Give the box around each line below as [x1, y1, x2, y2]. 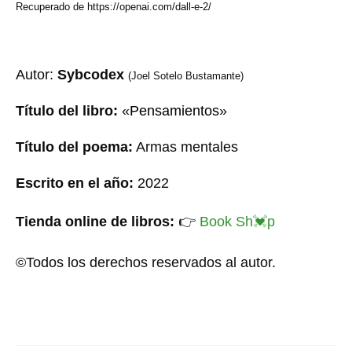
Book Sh [200, 213, 253, 229]
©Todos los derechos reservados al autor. [16, 254, 276, 270]
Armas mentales [133, 138, 238, 155]
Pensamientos [130, 102, 219, 119]
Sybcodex [57, 66, 128, 82]
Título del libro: [16, 102, 118, 119]
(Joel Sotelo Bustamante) [128, 69, 244, 82]
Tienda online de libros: [16, 213, 174, 229]
